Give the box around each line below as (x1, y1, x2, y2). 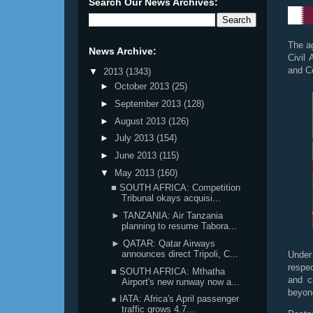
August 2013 (114, 115, 168, 126)
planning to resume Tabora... (122, 221, 238, 231)
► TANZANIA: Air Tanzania (111, 210, 224, 221)
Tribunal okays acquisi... (122, 193, 221, 204)
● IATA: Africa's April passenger (111, 293, 240, 305)
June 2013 (114, 150, 159, 161)
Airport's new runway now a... (122, 276, 240, 287)
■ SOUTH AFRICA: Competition (111, 182, 241, 194)
